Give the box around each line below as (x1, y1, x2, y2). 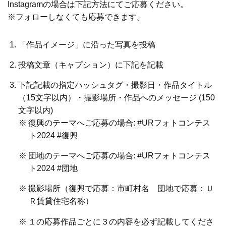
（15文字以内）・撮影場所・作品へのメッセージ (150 (18, 93, 215, 102)
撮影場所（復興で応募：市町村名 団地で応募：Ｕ (28, 184, 214, 193)
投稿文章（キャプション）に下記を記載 (18, 60, 163, 69)
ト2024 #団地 (28, 164, 78, 173)
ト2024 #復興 (28, 131, 78, 140)
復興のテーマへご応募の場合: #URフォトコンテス (28, 119, 211, 128)
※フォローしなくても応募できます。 (8, 12, 145, 21)
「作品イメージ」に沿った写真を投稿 (18, 40, 155, 49)
